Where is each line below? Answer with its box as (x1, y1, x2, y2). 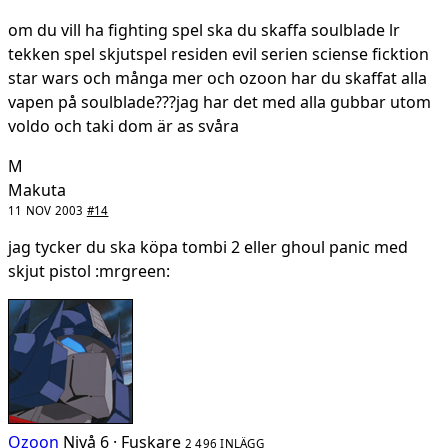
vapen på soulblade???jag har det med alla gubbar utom (8, 90, 431, 113)
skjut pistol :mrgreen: (8, 259, 170, 282)
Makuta (8, 178, 66, 201)
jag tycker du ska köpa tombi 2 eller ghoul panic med (8, 235, 408, 258)
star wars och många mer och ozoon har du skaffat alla (8, 66, 427, 89)
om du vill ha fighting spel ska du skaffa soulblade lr (8, 18, 400, 41)
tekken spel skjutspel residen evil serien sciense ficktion (8, 42, 429, 65)
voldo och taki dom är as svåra (8, 114, 239, 137)
